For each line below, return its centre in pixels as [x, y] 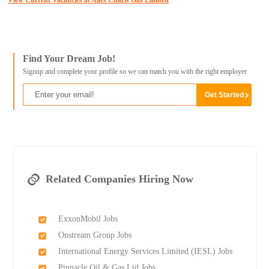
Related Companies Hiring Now [119, 179]
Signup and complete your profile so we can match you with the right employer [134, 72]
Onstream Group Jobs [95, 235]
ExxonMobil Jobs [88, 219]
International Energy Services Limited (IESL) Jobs [145, 252]
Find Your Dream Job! [69, 59]
